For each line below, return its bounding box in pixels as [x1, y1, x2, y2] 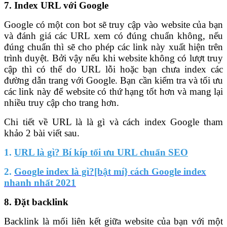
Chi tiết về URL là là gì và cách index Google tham [4, 116, 223, 127]
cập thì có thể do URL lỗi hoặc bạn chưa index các [4, 63, 223, 74]
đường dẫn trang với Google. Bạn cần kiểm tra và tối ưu [4, 74, 223, 86]
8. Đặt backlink [4, 196, 68, 207]
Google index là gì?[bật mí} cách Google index [14, 166, 206, 177]
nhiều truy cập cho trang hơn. [4, 97, 122, 108]
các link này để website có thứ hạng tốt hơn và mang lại [4, 86, 223, 97]
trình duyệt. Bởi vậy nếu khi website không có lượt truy [4, 52, 223, 63]
